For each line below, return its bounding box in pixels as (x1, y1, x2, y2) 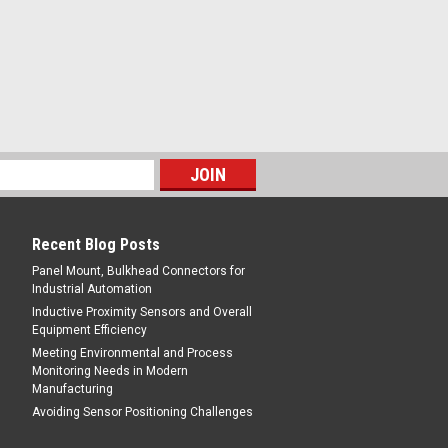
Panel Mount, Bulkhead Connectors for (31, 264, 245, 278)
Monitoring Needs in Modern (31, 364, 188, 378)
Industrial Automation (31, 282, 152, 296)
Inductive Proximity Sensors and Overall (31, 305, 252, 319)
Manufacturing (31, 382, 113, 396)
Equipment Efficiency (31, 323, 147, 337)
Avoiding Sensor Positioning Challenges (31, 405, 253, 419)
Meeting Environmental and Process (31, 346, 233, 360)
